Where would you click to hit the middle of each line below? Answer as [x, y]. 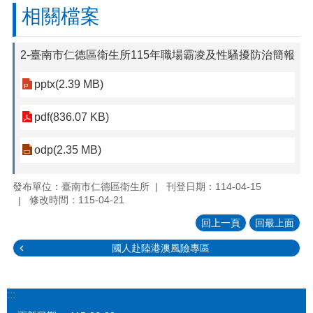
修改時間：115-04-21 [77, 200]
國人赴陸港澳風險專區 [161, 248]
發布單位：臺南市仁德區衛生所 [81, 186]
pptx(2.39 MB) [69, 84]
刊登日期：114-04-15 [214, 186]
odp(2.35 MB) [68, 150]
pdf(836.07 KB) [72, 117]
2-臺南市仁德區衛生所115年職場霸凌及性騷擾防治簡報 [158, 55]
